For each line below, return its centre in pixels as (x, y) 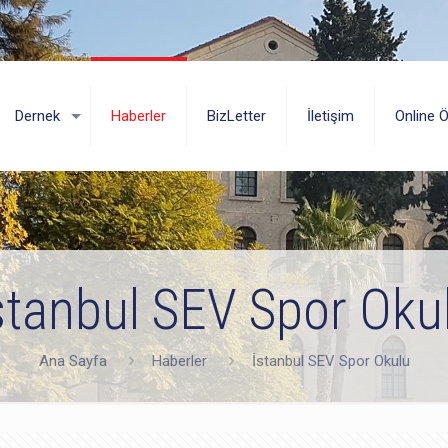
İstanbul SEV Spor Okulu (330, 361)
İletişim (330, 116)
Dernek (37, 116)
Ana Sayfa (72, 361)
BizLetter (236, 116)
